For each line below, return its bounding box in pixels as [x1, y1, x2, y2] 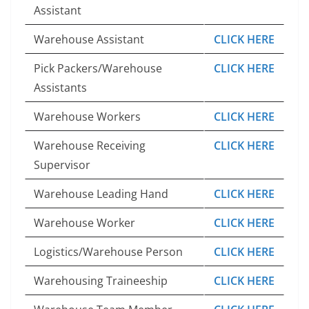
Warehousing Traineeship [34, 272, 168, 288]
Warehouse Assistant [34, 31, 144, 47]
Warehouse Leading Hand [34, 186, 168, 201]
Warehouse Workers [34, 108, 141, 124]
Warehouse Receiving [34, 137, 146, 153]
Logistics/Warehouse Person [34, 243, 183, 259]
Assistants [34, 79, 87, 95]
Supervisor [34, 157, 90, 172]
